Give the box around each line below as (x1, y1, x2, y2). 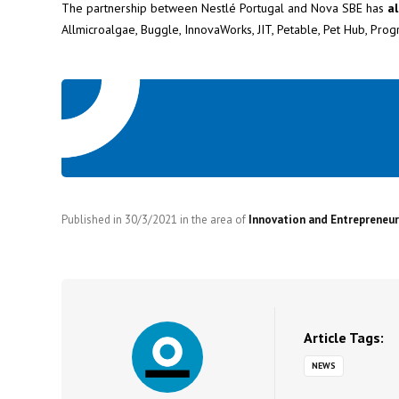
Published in (61, 212, 125, 227)
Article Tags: (303, 329, 384, 346)
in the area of (176, 212, 248, 227)
